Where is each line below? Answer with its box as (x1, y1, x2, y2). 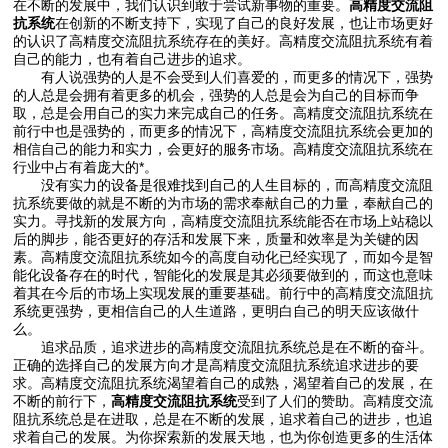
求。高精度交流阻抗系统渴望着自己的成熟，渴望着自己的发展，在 (13, 374, 434, 391)
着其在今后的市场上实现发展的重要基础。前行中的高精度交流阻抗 (13, 284, 434, 301)
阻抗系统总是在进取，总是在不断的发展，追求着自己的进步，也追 (13, 410, 434, 427)
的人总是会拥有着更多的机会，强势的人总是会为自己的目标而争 (13, 86, 420, 103)
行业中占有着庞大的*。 (13, 158, 159, 175)
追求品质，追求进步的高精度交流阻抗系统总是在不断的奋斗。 (13, 338, 434, 355)
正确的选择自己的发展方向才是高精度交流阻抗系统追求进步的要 (13, 356, 420, 373)
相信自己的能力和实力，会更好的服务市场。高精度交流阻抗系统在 (13, 140, 434, 157)
